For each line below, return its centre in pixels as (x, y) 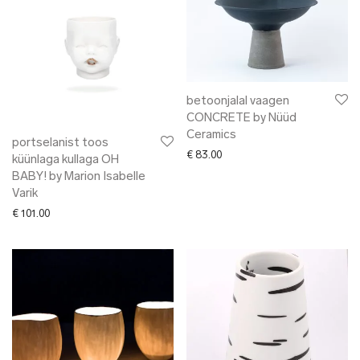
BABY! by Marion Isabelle (79, 178)
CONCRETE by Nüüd (241, 118)
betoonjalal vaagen (238, 101)
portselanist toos (60, 144)
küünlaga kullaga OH (65, 161)
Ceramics (211, 135)
